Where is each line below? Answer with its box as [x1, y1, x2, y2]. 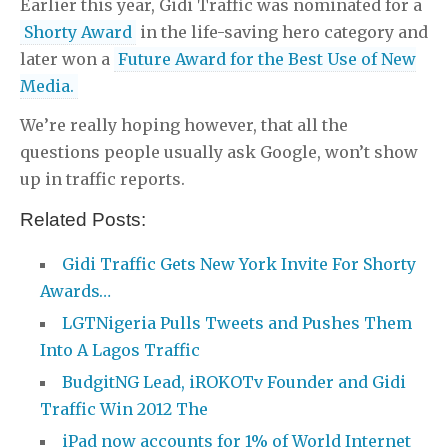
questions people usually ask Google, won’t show [20, 141, 418, 162]
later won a [20, 48, 114, 69]
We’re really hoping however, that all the [20, 114, 348, 135]
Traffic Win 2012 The [40, 398, 208, 419]
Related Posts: [20, 208, 146, 230]
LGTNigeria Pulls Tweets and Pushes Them [62, 312, 412, 333]
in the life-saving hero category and [136, 21, 428, 42]
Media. [20, 75, 74, 96]
